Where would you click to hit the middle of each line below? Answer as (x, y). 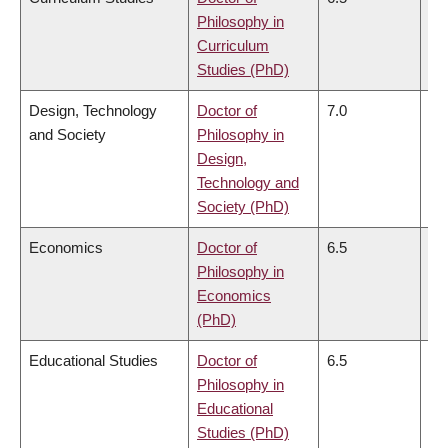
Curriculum (233, 45)
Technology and (248, 182)
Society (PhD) (243, 206)
